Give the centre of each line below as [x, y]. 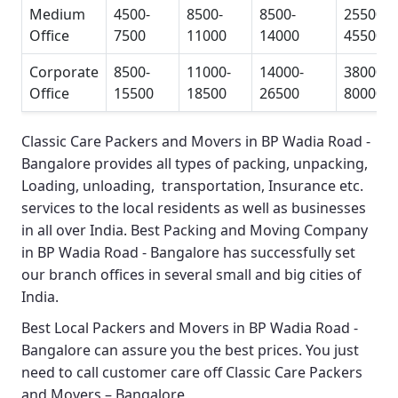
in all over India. [76, 231]
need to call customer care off [123, 373]
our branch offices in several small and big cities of [191, 275]
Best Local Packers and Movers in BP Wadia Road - [190, 328]
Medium [57, 15]
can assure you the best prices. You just [225, 350]
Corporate [64, 72]
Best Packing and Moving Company [249, 231]
